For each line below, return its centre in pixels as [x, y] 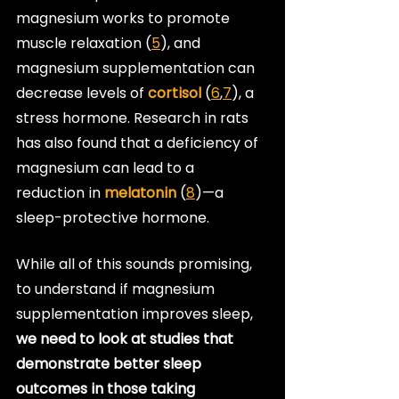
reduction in [60, 193]
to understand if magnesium [117, 289]
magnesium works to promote [125, 18]
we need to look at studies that [126, 339]
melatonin [140, 193]
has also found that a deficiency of [139, 143]
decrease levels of [82, 93]
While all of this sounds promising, [136, 264]
